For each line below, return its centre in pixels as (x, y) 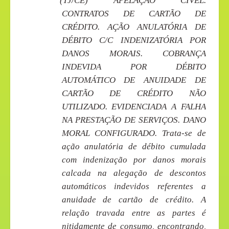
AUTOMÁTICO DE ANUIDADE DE (134, 80)
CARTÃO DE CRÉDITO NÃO (134, 93)
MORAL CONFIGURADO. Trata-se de (134, 133)
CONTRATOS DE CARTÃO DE (134, 13)
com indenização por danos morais (134, 159)
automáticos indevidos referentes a (134, 186)
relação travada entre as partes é (134, 213)
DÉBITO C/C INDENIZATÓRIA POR (134, 40)
